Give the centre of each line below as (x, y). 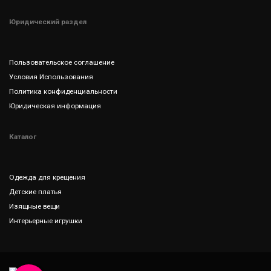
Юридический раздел (48, 22)
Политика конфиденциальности (63, 92)
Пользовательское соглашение (62, 63)
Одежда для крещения (47, 178)
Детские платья (35, 192)
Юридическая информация (55, 106)
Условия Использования (51, 77)
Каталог (23, 137)
